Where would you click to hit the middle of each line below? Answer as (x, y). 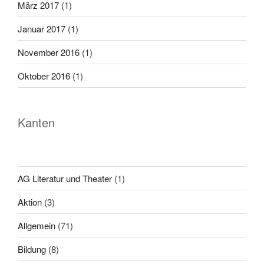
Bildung (32, 249)
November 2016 (49, 52)
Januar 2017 (42, 28)
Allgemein (37, 225)
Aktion (30, 202)
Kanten (36, 123)
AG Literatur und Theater (65, 178)
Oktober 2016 (44, 75)
